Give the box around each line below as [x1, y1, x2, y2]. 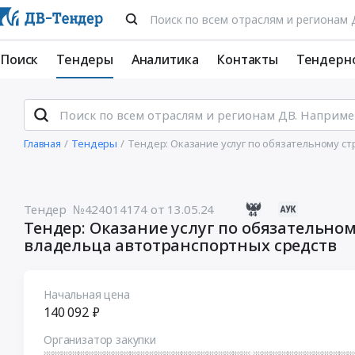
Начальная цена [44, 287, 130, 302]
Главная [24, 136, 61, 151]
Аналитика [131, 51, 199, 68]
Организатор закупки [44, 332, 156, 347]
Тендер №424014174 [24, 201, 148, 217]
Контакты [216, 51, 278, 68]
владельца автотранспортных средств [24, 235, 337, 256]
